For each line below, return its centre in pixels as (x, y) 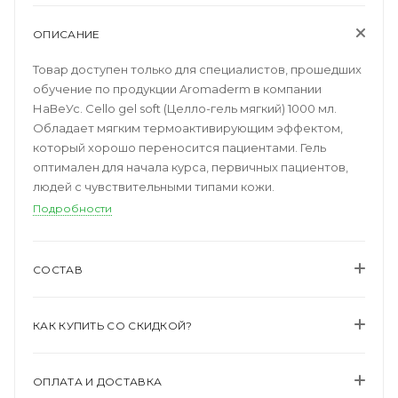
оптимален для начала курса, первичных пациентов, (191, 167)
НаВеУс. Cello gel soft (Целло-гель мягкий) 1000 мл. (185, 108)
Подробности (72, 208)
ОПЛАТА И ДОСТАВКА (98, 381)
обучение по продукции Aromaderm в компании (177, 88)
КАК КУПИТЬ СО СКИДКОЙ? (113, 325)
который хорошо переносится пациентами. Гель (179, 147)
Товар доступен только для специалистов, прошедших (197, 69)
